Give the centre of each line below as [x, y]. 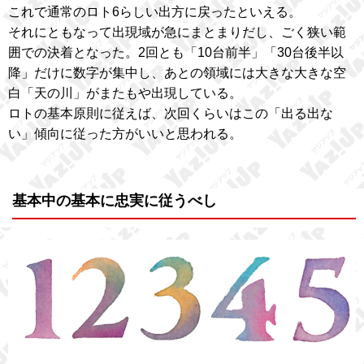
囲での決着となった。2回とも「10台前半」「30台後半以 [176, 52]
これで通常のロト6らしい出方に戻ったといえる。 [155, 12]
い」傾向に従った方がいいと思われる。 [125, 134]
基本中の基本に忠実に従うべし [115, 201]
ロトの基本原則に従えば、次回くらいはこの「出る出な [171, 113]
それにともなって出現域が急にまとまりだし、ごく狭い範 [177, 32]
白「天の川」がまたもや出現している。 [125, 93]
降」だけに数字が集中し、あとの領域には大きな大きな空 [177, 73]
